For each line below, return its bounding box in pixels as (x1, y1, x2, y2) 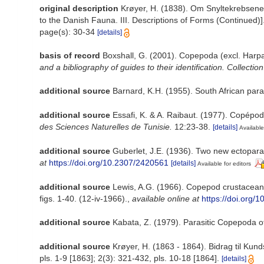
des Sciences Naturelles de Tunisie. (39, 121, 172, 131)
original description (39, 4, 118, 13)
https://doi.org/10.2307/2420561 (49, 157, 169, 167)
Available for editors (197, 160, 251, 167)
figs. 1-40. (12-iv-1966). (39, 193, 127, 203)
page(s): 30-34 (39, 27, 97, 37)
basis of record (39, 51, 100, 60)
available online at (132, 193, 199, 203)
